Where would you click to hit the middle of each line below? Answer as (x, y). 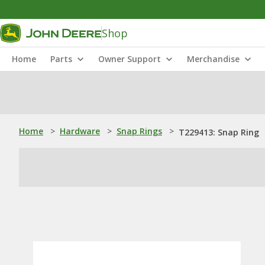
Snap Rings (139, 131)
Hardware (80, 131)
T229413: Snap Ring (219, 132)
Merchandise (213, 59)
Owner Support (130, 59)
